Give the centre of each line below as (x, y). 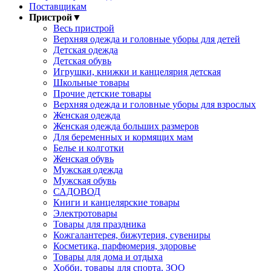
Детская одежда (86, 50)
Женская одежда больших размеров (126, 126)
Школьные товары (91, 83)
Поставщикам (58, 7)
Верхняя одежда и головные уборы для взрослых (155, 105)
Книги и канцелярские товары (116, 203)
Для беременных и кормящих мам (123, 137)
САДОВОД (77, 192)
